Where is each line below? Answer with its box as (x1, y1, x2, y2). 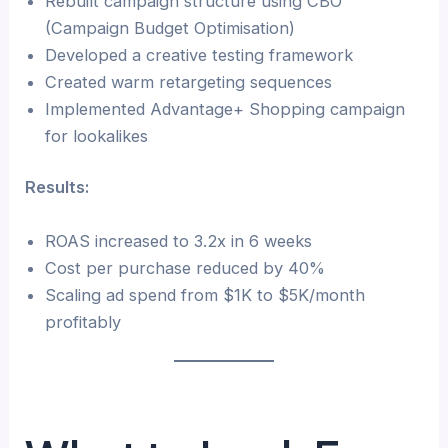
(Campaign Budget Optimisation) (45, 17, 296, 38)
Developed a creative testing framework (45, 44, 354, 65)
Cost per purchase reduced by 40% (45, 257, 326, 278)
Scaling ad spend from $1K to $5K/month (45, 284, 366, 305)
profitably (45, 311, 122, 332)
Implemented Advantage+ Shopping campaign (45, 98, 406, 119)
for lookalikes (45, 125, 149, 146)
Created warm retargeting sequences (45, 71, 333, 92)
